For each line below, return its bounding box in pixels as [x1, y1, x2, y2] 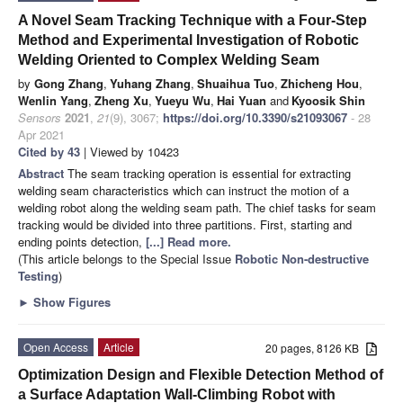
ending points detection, [18, 233, 146, 251]
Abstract [18, 165, 67, 183]
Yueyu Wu [155, 92, 210, 110]
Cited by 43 [18, 143, 80, 161]
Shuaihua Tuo [197, 75, 274, 93]
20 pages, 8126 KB [265, 340, 367, 356]
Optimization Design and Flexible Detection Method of [18, 367, 383, 383]
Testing [18, 267, 58, 285]
